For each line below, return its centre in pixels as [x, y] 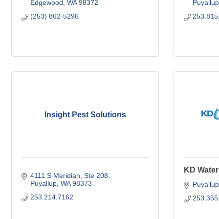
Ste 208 [96, 175]
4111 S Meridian [55, 175]
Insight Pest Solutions [85, 115]
